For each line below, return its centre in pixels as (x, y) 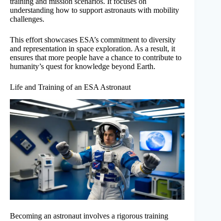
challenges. (27, 19)
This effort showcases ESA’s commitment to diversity (93, 39)
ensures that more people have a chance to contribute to (96, 57)
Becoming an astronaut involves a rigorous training (89, 216)
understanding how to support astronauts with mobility (94, 10)
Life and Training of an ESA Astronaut (70, 87)
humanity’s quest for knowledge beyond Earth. (83, 66)
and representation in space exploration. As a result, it (92, 48)
